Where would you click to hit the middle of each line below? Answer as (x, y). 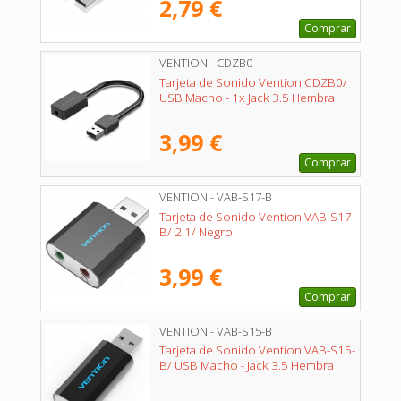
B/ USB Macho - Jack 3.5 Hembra (247, 366)
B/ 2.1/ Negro (196, 231)
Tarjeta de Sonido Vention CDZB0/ (253, 82)
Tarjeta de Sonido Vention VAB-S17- (257, 216)
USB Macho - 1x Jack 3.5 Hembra (247, 97)
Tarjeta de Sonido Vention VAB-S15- (257, 350)
